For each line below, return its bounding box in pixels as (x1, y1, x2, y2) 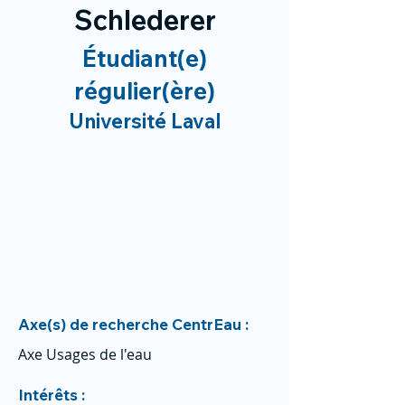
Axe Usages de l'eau (18, 344, 152, 364)
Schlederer (73, 3, 216, 37)
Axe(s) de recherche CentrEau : (18, 315, 249, 334)
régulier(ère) (74, 76, 215, 106)
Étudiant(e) (82, 43, 207, 73)
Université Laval (68, 108, 221, 134)
